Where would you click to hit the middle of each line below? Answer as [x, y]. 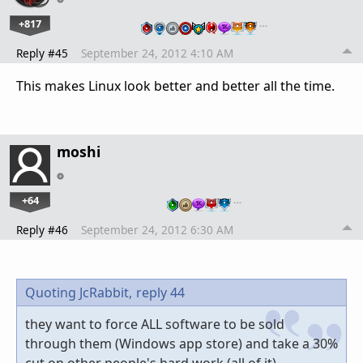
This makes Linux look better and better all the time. [175, 86]
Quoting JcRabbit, [79, 293]
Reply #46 [42, 230]
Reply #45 [42, 53]
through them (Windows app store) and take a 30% [181, 344]
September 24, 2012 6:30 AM [157, 230]
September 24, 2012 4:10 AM [157, 53]
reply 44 [160, 293]
